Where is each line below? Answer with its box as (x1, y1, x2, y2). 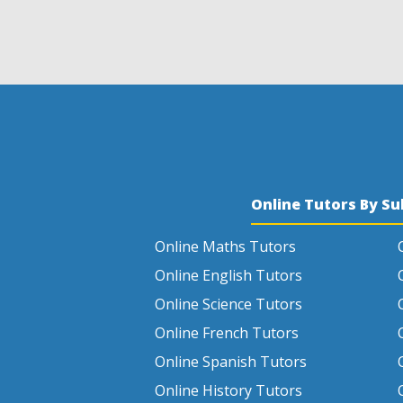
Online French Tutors (155, 323, 299, 343)
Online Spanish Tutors (155, 352, 307, 372)
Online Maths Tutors (155, 237, 296, 256)
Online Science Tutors (155, 294, 302, 314)
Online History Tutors (155, 381, 302, 400)
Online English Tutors (155, 265, 302, 285)
